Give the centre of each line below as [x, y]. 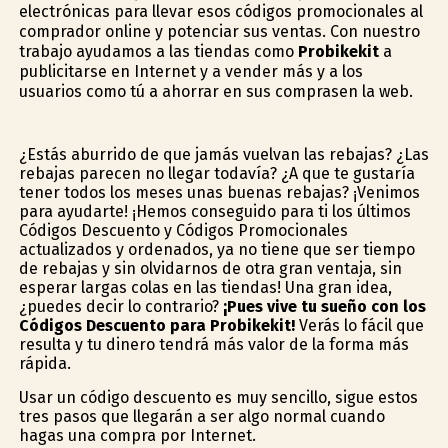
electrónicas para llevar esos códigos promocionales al [220, 11]
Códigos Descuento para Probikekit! [156, 325]
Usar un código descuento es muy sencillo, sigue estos [218, 397]
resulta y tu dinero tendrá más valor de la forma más [213, 344]
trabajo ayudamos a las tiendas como [158, 51]
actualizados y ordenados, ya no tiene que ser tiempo [216, 249]
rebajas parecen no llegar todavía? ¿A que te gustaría [216, 173]
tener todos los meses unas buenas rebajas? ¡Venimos [219, 192]
